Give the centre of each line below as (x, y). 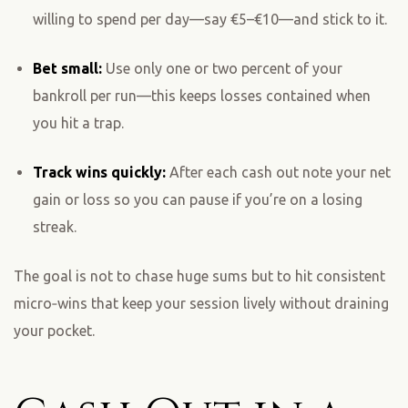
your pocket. (54, 330)
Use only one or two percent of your (222, 68)
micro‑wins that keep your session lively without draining (201, 303)
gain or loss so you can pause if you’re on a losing (197, 199)
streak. (54, 226)
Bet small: (67, 68)
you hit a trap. (78, 122)
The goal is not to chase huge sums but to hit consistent (199, 275)
